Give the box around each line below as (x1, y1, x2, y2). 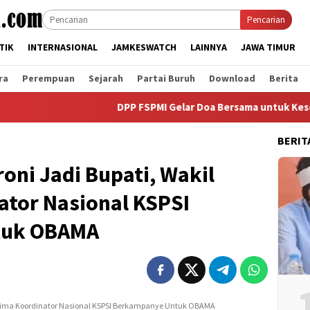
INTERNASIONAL (28, 41, 98, 53)
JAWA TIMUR (241, 41, 295, 53)
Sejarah (89, 72, 123, 84)
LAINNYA (190, 41, 227, 53)
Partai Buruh (137, 72, 195, 84)
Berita (269, 72, 298, 84)
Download (209, 72, 255, 84)
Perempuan (22, 72, 75, 84)
